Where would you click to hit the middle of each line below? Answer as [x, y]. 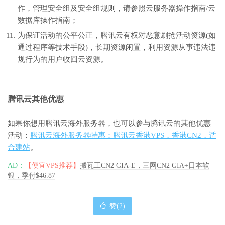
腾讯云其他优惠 [36, 99]
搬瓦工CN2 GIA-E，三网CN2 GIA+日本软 [145, 165]
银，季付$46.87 [31, 175]
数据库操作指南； [48, 20]
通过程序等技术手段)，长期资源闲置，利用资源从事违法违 [117, 47]
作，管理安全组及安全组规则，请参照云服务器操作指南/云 [117, 8]
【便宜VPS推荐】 [52, 165]
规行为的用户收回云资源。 [63, 59]
